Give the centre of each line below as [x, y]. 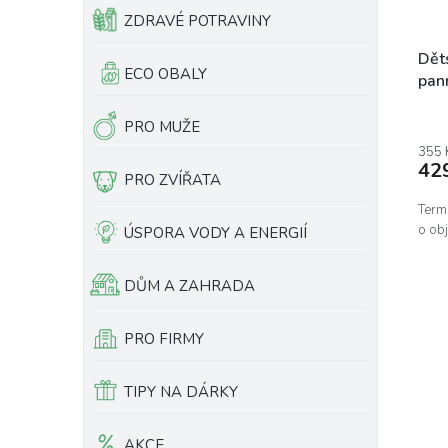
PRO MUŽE [162, 127]
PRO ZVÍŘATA [172, 180]
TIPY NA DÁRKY [181, 392]
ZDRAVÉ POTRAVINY [197, 21]
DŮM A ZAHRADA [189, 286]
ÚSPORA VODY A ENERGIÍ [215, 233]
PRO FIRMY [164, 339]
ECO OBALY [165, 74]
